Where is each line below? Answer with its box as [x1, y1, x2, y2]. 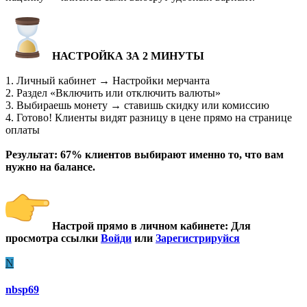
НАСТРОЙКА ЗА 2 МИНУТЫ [52, 49, 204, 62]
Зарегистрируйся [156, 232, 240, 244]
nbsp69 [5, 284, 39, 296]
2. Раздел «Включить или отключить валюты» [5, 86, 221, 99]
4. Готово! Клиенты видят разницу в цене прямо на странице [5, 111, 292, 123]
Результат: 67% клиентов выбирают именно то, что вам [5, 148, 284, 160]
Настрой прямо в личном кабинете [49, 219, 225, 232]
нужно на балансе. [5, 160, 95, 173]
